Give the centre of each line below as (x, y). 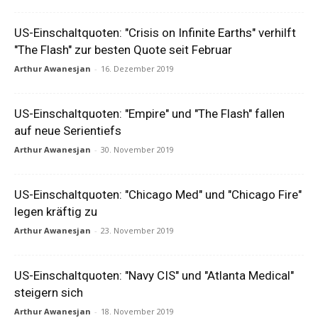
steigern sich (49, 292)
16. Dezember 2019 (137, 68)
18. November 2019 (137, 311)
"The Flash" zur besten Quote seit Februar (123, 50)
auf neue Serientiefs (68, 131)
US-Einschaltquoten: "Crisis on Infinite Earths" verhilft (155, 33)
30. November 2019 (137, 149)
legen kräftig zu (56, 212)
